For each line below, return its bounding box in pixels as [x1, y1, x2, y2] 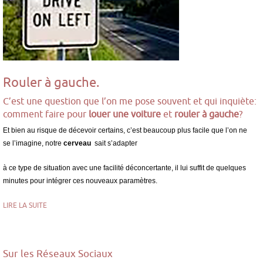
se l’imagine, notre [3, 139, 63, 147]
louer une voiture [86, 108, 163, 119]
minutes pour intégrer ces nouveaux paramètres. [3, 176, 157, 185]
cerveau [63, 139, 91, 147]
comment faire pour [3, 108, 86, 119]
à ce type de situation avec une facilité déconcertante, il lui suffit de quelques [3, 163, 246, 172]
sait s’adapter [91, 139, 137, 147]
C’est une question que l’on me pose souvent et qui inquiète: [3, 95, 257, 106]
